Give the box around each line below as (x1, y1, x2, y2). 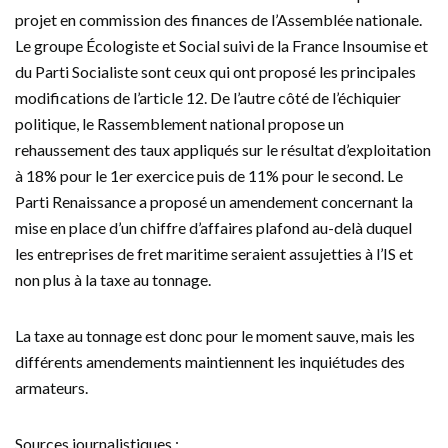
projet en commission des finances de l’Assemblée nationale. (15, 10, 422, 29)
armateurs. (15, 378, 88, 397)
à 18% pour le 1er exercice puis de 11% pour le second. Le (15, 166, 403, 185)
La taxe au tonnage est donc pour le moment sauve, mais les (15, 326, 415, 345)
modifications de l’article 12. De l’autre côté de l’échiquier (15, 88, 401, 107)
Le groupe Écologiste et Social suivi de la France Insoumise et (15, 36, 428, 55)
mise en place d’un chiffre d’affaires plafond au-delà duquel (15, 218, 412, 237)
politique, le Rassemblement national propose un (15, 114, 344, 133)
